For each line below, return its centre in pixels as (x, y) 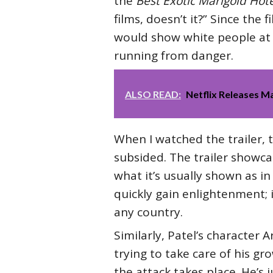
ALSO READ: (153, 94)
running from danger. (174, 55)
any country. (148, 212)
